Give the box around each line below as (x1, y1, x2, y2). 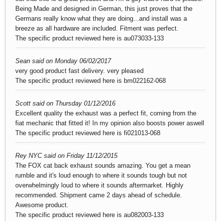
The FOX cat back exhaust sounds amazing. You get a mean (15, 162, 190, 169)
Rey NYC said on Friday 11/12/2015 (15, 152, 117, 159)
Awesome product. (15, 201, 69, 209)
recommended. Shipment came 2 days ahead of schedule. (15, 191, 182, 199)
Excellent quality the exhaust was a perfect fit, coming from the (15, 110, 196, 117)
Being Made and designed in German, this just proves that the (15, 5, 192, 12)
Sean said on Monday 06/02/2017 (15, 57, 111, 65)
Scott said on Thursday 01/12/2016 (15, 100, 115, 107)
